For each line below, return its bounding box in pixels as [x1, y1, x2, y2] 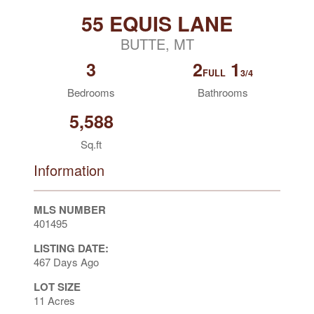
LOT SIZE [34, 279, 81, 294]
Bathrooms [198, 85, 248, 100]
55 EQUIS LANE [81, 9, 233, 38]
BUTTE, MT [120, 34, 194, 54]
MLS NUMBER [34, 202, 106, 217]
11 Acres [34, 293, 75, 308]
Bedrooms [67, 85, 115, 100]
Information [34, 160, 104, 180]
